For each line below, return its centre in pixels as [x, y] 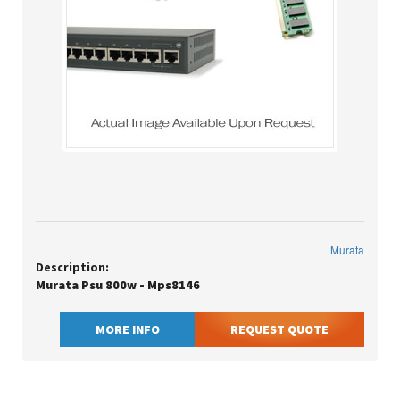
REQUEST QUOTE [279, 330]
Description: [72, 267]
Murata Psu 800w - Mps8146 [118, 285]
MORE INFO [128, 330]
